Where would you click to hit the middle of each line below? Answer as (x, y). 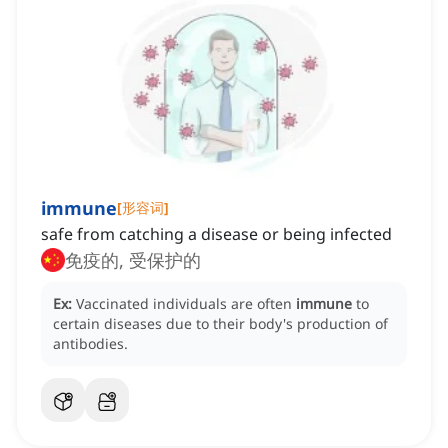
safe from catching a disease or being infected (216, 234)
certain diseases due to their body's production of (220, 324)
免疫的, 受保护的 (133, 260)
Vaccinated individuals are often (186, 304)
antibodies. (90, 344)
